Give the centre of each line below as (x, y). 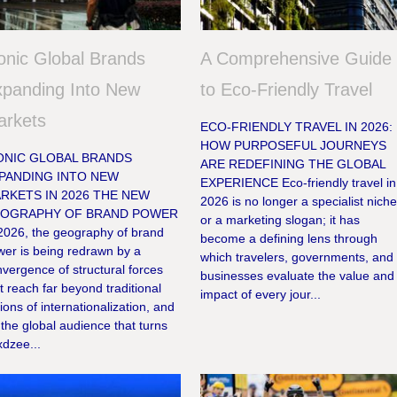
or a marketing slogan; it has (280, 220)
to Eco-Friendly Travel (287, 90)
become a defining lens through (289, 239)
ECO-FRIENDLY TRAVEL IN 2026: (297, 127)
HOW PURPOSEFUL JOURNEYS (294, 146)
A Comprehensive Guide (296, 59)
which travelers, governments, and (297, 257)
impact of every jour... (261, 295)
